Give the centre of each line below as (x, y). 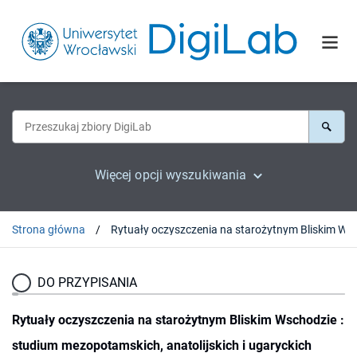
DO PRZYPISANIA (87, 282)
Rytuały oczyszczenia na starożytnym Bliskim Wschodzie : (178, 320)
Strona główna (49, 229)
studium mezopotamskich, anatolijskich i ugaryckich (162, 345)
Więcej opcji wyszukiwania (171, 175)
